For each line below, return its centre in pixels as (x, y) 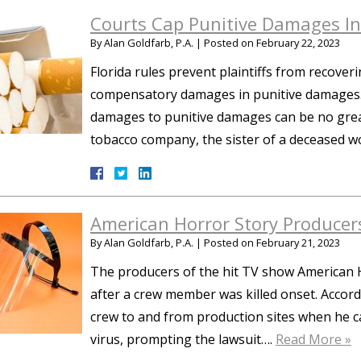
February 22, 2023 (298, 43)
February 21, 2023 (298, 243)
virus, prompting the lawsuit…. (183, 339)
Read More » (313, 339)
